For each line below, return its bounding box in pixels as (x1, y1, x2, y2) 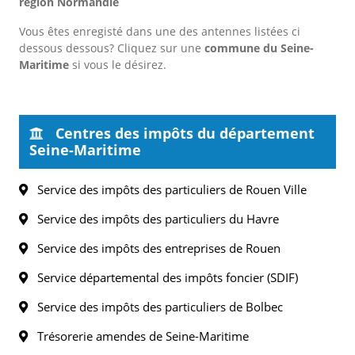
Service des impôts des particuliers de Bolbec (28, 299, 283, 315)
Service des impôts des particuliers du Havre (28, 211, 279, 227)
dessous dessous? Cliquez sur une (19, 40, 204, 55)
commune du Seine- (204, 40, 314, 55)
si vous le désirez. (69, 57, 166, 72)
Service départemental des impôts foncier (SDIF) (28, 269, 298, 285)
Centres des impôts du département (52, 124, 315, 143)
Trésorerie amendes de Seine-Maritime (28, 328, 249, 344)
